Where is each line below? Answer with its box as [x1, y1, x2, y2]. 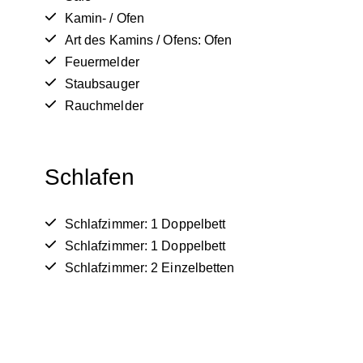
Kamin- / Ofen [64, 11, 145, 25]
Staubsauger [64, 76, 139, 91]
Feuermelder [64, 54, 139, 69]
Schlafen [44, 164, 135, 190]
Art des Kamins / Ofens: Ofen [64, 32, 233, 47]
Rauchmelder [64, 98, 143, 113]
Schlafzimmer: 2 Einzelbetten [64, 260, 235, 275]
